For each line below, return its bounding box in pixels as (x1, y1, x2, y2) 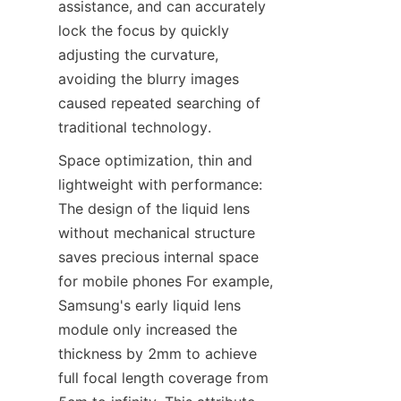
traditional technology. (58, 118, 211, 137)
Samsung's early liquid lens (58, 296, 241, 315)
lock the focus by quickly (58, 21, 229, 40)
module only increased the (58, 320, 237, 339)
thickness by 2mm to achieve (58, 345, 257, 363)
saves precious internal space (58, 248, 259, 267)
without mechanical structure (58, 224, 255, 243)
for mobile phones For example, (58, 272, 273, 291)
